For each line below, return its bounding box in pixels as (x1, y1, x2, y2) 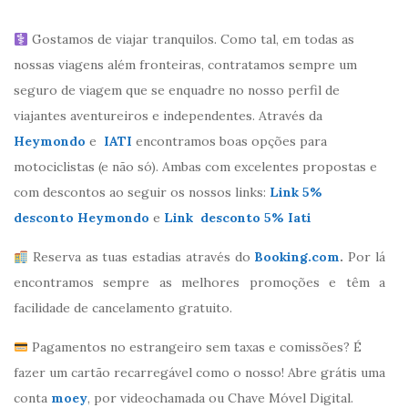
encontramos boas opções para (132, 133, 327, 150)
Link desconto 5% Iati (164, 209, 311, 227)
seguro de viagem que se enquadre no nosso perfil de (14, 82, 340, 99)
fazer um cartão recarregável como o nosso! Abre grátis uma (14, 364, 385, 382)
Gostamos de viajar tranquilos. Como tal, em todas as (27, 31, 354, 48)
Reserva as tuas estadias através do (27, 249, 255, 266)
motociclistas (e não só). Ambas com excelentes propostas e (14, 158, 377, 176)
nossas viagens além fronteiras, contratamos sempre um (14, 56, 357, 74)
